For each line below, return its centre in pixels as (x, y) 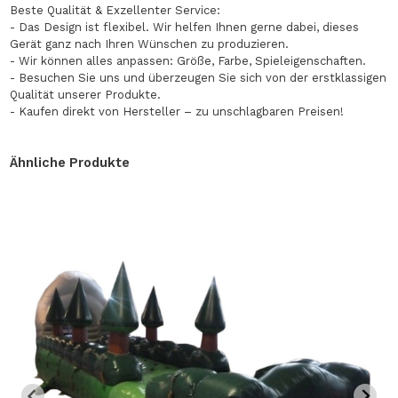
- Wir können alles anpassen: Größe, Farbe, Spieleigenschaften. (188, 60)
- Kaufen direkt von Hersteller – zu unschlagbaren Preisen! (177, 111)
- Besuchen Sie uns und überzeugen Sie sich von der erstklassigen (199, 77)
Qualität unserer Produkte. (86, 94)
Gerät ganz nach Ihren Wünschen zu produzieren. (150, 44)
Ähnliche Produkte (70, 162)
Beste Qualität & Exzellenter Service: (115, 10)
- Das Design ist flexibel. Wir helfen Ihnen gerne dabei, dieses (185, 27)
